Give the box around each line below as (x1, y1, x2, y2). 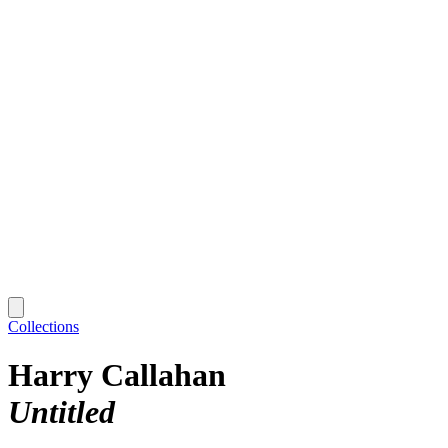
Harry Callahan (8, 357, 226, 394)
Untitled (8, 394, 115, 431)
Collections (8, 317, 79, 335)
